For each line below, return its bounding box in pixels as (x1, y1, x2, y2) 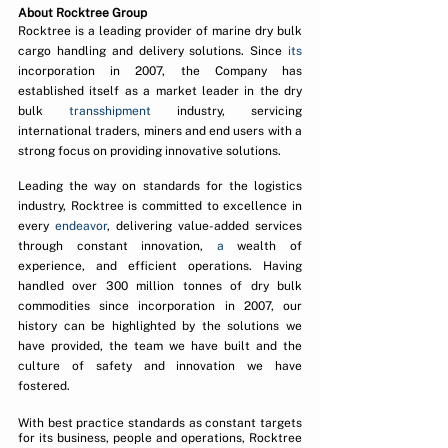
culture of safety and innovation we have (18, 358, 302, 373)
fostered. (18, 378, 70, 393)
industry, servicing (151, 103, 302, 118)
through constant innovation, (18, 238, 217, 253)
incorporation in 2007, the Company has (18, 63, 302, 78)
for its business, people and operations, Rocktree (18, 430, 302, 445)
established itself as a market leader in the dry (18, 83, 302, 98)
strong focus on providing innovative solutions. (18, 143, 284, 158)
